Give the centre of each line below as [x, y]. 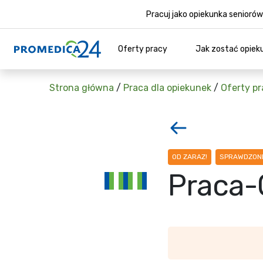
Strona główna [82, 88]
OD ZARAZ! [190, 157]
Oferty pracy [143, 49]
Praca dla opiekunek [167, 88]
